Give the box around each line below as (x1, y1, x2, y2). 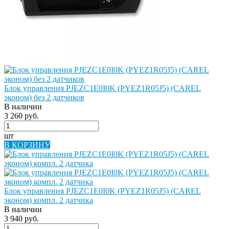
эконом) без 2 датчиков (4, 93, 84, 102)
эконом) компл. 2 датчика (4, 195, 93, 204)
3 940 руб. (4, 214, 39, 223)
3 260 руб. (4, 111, 39, 120)
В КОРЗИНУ (4, 140, 50, 149)
